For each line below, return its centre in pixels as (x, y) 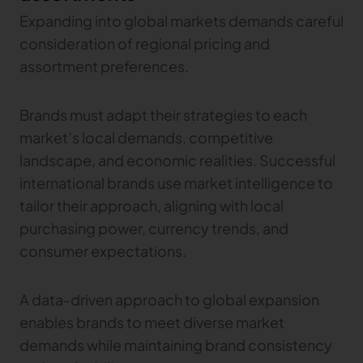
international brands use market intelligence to (176, 182)
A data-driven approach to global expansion (169, 299)
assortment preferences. (105, 66)
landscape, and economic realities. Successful (177, 160)
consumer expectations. (104, 250)
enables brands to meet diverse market (152, 322)
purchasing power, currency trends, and (154, 228)
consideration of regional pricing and (145, 43)
